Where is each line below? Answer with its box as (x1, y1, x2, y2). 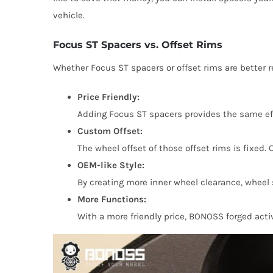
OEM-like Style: (77, 159, 144, 171)
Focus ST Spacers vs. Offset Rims (52, 39, 222, 51)
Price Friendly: (77, 91, 140, 102)
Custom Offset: (77, 125, 143, 136)
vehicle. (52, 10, 85, 21)
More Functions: (77, 193, 146, 205)
